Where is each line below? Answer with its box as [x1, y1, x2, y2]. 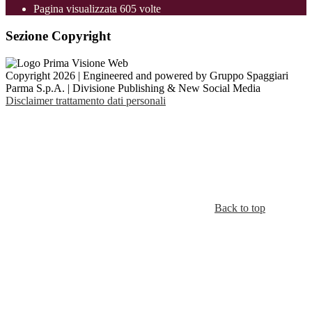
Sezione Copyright [6, 29, 111, 44]
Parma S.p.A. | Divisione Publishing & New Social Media [6, 81, 260, 94]
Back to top [214, 201, 265, 214]
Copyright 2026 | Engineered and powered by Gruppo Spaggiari [6, 69, 288, 81]
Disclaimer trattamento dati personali [6, 94, 166, 107]
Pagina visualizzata [33, 3, 120, 15]
